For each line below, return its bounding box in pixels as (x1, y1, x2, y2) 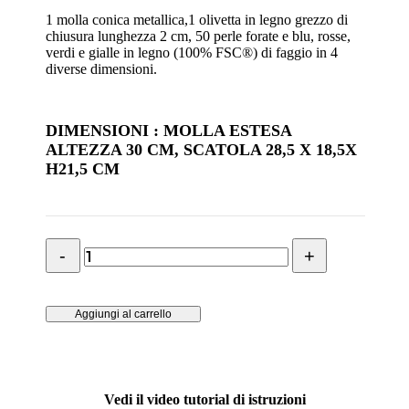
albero (44, 237, 80, 253)
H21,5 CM (45, 160, 120, 178)
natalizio (44, 254, 93, 269)
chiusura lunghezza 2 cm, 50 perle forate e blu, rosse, (45, 28, 351, 44)
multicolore (44, 270, 110, 286)
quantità (44, 287, 90, 302)
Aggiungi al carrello (74, 308, 172, 320)
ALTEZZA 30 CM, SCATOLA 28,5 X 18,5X (45, 141, 357, 159)
